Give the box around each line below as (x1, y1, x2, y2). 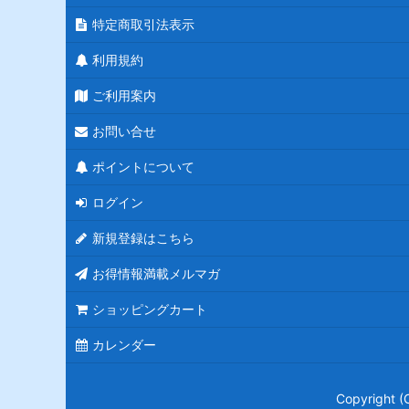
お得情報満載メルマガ (92, 266, 221, 282)
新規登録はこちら (92, 230, 195, 246)
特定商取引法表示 (92, 16, 195, 33)
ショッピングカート (92, 301, 208, 318)
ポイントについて (92, 159, 195, 175)
